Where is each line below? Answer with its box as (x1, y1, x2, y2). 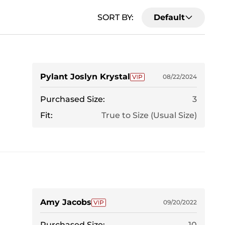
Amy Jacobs (40, 197, 91, 207)
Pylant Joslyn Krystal (40, 72, 130, 82)
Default (154, 12, 185, 22)
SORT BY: (97, 12, 134, 22)
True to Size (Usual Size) (101, 110, 197, 121)
